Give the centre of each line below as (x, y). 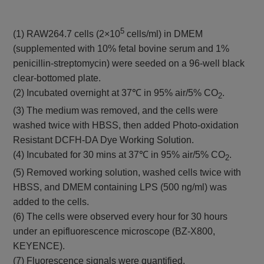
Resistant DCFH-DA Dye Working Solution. (104, 140)
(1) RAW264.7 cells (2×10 (67, 34)
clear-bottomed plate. (57, 78)
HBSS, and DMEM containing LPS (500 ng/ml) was (120, 187)
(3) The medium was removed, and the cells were (116, 111)
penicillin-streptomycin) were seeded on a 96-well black (129, 64)
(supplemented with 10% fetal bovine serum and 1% (121, 49)
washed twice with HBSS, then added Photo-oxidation (126, 126)
